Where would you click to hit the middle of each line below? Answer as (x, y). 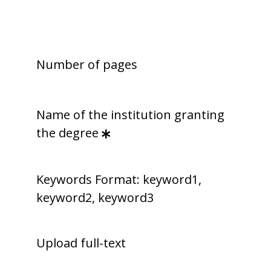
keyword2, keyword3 (95, 198)
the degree (67, 133)
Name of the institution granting (130, 115)
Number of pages (87, 65)
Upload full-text (81, 243)
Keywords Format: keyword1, (119, 180)
